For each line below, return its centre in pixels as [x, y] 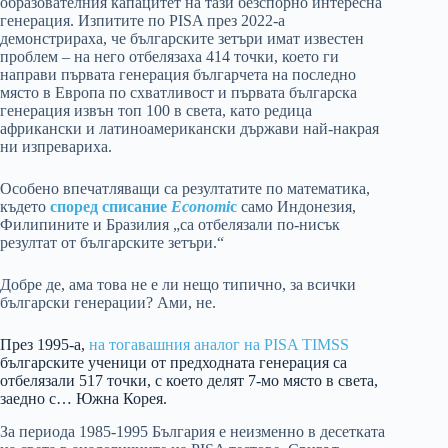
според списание [110, 206]
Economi [200, 206]
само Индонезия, [298, 206]
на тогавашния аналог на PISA [193, 344]
